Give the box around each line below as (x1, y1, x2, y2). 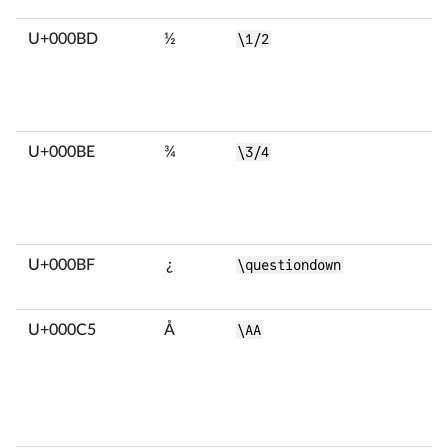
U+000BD (28, 31, 98, 47)
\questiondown (237, 257, 342, 273)
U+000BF (28, 257, 95, 273)
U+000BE (28, 144, 95, 160)
